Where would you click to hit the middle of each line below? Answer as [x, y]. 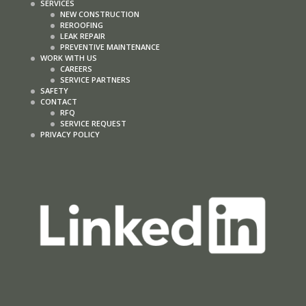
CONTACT [58, 101]
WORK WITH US [68, 57]
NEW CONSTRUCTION [99, 14]
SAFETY [54, 90]
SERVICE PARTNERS [95, 79]
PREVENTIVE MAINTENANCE [110, 46]
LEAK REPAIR [82, 36]
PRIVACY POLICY [70, 134]
